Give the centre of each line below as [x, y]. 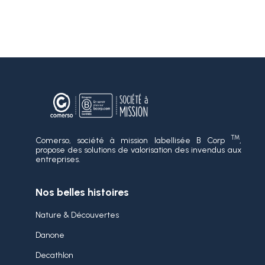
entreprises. [58, 159]
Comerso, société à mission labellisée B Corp [133, 140]
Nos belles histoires [82, 192]
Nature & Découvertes [77, 215]
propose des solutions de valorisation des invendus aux [138, 150]
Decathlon [54, 255]
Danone [50, 235]
